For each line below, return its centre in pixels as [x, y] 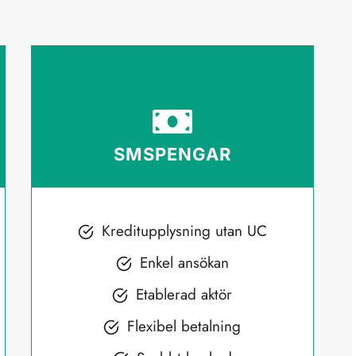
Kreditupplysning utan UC [184, 230]
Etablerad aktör [184, 294]
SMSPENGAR [172, 154]
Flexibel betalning [184, 326]
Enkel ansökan [184, 262]
